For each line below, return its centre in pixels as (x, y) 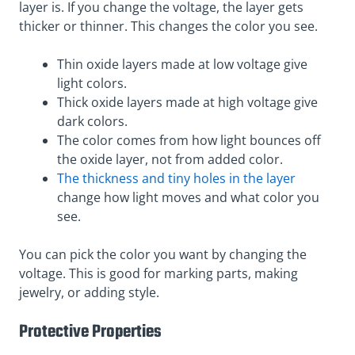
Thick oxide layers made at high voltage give (187, 103)
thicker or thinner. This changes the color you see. (168, 27)
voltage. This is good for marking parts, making (158, 274)
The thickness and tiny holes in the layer (176, 179)
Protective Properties (90, 332)
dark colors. (92, 122)
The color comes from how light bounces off (189, 141)
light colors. (92, 84)
